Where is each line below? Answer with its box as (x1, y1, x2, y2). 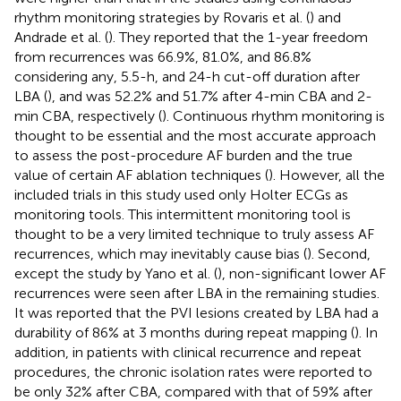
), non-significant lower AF (218, 264, 386, 282)
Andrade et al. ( (14, 28, 108, 46)
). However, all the (269, 166, 385, 183)
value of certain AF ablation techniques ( (14, 166, 269, 183)
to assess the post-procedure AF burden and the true (14, 146, 353, 164)
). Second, (307, 244, 371, 262)
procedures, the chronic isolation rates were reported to (14, 363, 372, 380)
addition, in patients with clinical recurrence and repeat (14, 343, 362, 361)
